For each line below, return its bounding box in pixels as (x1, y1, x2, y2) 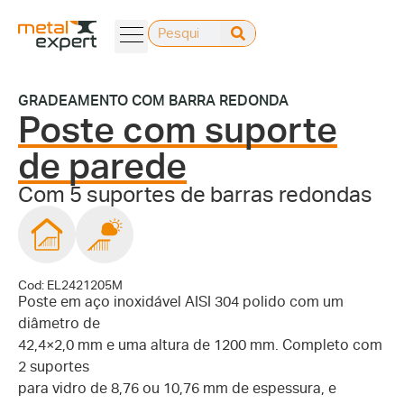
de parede (18, 144, 187, 188)
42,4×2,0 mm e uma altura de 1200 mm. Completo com (18, 336, 382, 353)
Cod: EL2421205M (18, 278, 123, 292)
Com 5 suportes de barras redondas (18, 181, 372, 207)
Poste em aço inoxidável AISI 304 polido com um (18, 293, 344, 310)
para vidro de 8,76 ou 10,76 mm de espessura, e (18, 380, 336, 397)
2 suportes (18, 358, 89, 375)
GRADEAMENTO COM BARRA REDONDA (18, 92, 289, 109)
